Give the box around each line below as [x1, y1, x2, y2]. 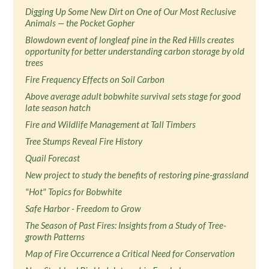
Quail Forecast [25, 153, 80, 163]
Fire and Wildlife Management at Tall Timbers [25, 119, 196, 130]
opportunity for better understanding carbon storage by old [25, 46, 245, 56]
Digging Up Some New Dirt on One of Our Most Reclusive [25, 6, 237, 17]
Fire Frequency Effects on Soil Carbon [25, 74, 165, 85]
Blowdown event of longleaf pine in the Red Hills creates [25, 34, 235, 45]
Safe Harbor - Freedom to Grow [25, 203, 142, 214]
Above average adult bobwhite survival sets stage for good [25, 91, 241, 101]
